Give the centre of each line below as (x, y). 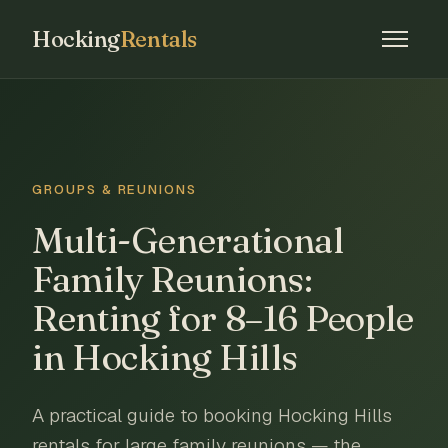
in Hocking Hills (165, 357)
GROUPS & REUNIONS (115, 189)
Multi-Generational (188, 240)
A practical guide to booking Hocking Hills (212, 415)
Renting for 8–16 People (223, 318)
